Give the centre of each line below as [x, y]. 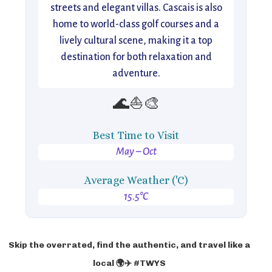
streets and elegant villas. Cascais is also [136, 8]
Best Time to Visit [136, 135]
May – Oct [136, 152]
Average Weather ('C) [136, 180]
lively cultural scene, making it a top [136, 41]
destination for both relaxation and [136, 57]
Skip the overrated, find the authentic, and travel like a [129, 245]
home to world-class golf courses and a [136, 24]
